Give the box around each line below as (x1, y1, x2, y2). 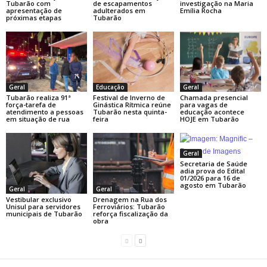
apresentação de (6, 5, 62, 15)
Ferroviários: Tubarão (92, 202, 165, 212)
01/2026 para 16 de (179, 173, 240, 183)
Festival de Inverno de (92, 93, 165, 103)
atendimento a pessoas (6, 107, 83, 117)
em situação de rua (6, 114, 70, 124)
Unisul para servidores (6, 202, 80, 212)
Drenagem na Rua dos (92, 195, 167, 204)
